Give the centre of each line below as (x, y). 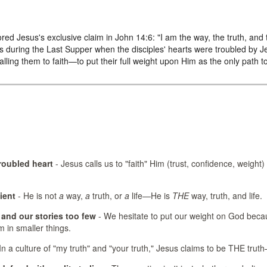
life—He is (152, 196)
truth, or (107, 196)
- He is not (37, 196)
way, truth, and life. (226, 196)
